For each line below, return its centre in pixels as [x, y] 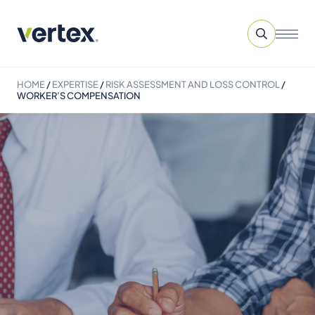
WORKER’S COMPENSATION [79, 96]
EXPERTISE [75, 84]
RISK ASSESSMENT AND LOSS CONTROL [193, 84]
